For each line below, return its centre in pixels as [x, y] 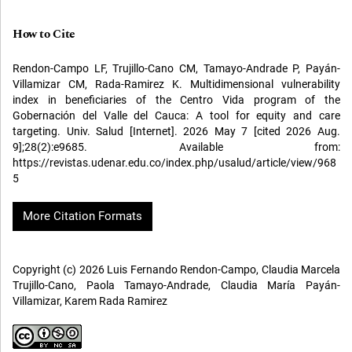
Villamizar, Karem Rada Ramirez [90, 301]
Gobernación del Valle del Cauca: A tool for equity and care [176, 116]
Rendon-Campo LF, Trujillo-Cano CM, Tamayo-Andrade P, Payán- [176, 69]
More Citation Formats [82, 216]
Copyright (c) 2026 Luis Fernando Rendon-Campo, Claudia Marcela [176, 270]
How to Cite [44, 35]
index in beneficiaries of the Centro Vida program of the [176, 100]
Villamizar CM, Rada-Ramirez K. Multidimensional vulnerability [176, 84]
